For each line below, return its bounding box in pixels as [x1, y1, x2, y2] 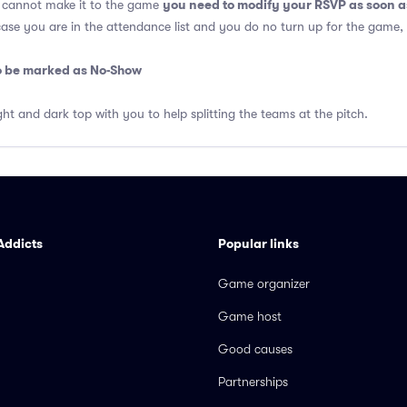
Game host [218, 309, 282, 323]
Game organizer [218, 276, 310, 291]
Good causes [218, 342, 293, 356]
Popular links [218, 234, 299, 253]
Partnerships [218, 374, 288, 389]
